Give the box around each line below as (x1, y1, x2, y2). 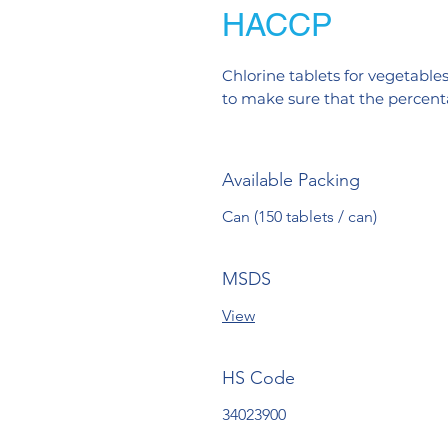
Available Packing (222, 168, 360, 191)
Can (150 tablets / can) (222, 206, 377, 226)
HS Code (222, 366, 295, 389)
